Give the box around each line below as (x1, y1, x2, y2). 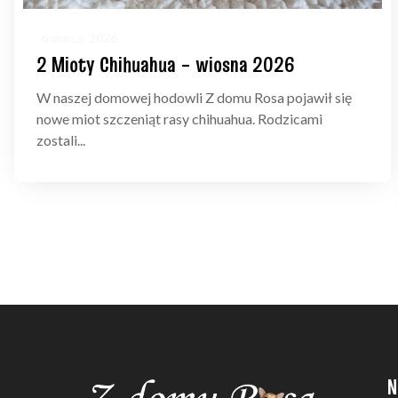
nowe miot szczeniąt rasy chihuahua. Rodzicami (36, 110, 322, 128)
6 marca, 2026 (41, 30, 117, 46)
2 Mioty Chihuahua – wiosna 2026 (36, 50, 295, 80)
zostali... (36, 131, 85, 149)
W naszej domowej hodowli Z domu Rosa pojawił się (36, 89, 352, 107)
